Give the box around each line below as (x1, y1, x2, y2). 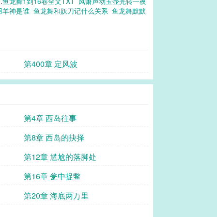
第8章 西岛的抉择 (24, 132, 84, 143)
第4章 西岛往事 (24, 112, 77, 124)
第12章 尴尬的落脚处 (24, 151, 96, 162)
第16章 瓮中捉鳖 (24, 170, 81, 182)
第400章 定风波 (24, 58, 77, 69)
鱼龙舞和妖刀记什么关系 (33, 6, 112, 15)
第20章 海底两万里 (24, 190, 89, 201)
